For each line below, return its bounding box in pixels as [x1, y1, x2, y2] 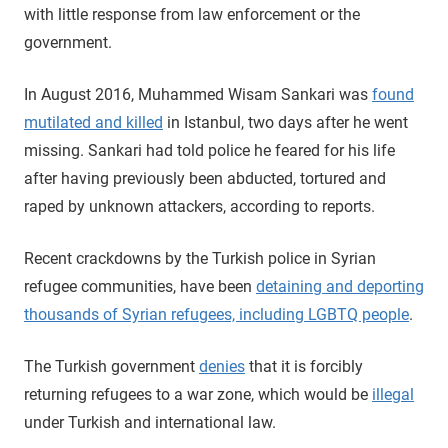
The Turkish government [24, 357, 199, 376]
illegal [372, 385, 414, 404]
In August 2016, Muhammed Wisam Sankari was [24, 85, 372, 104]
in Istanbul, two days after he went [163, 113, 408, 132]
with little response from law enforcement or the [24, 5, 360, 24]
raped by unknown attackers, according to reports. [24, 197, 375, 216]
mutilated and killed [24, 113, 163, 132]
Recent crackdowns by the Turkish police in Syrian [24, 249, 376, 268]
